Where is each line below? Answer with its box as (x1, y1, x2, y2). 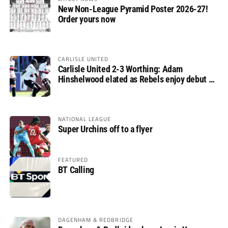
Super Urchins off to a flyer (58, 124, 153, 135)
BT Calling (58, 164, 94, 176)
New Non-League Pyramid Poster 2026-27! (58, 4, 208, 15)
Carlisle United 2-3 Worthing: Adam (58, 64, 183, 75)
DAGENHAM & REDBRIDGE (58, 215, 134, 224)
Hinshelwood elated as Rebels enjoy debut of (58, 74, 216, 85)
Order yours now (58, 14, 116, 25)
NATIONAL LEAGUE (58, 115, 111, 124)
